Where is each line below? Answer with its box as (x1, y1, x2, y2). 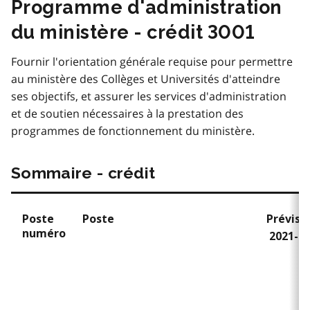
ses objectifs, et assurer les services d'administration (11, 88, 286, 104)
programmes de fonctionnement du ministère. (11, 122, 255, 138)
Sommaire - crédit (11, 163, 156, 182)
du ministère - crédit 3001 (11, 21, 255, 43)
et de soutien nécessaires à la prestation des (11, 105, 244, 121)
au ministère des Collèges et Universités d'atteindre (11, 71, 280, 86)
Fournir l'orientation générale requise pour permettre (11, 53, 293, 69)
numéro (22, 226, 66, 240)
